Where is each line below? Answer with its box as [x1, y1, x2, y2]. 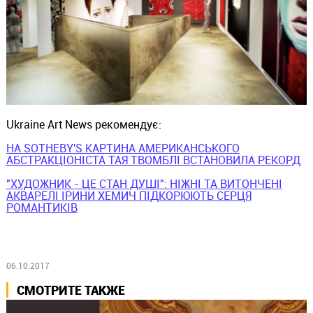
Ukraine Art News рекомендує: [6, 117, 161, 133]
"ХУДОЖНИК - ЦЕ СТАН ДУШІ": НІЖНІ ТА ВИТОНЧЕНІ [6, 176, 282, 192]
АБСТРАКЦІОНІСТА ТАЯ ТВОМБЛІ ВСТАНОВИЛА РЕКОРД [6, 152, 300, 168]
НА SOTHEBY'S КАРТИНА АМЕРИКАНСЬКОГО [6, 140, 240, 156]
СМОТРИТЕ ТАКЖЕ [16, 281, 125, 298]
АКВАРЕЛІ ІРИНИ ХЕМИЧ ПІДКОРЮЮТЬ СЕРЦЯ [6, 188, 252, 204]
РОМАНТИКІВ [6, 200, 78, 216]
